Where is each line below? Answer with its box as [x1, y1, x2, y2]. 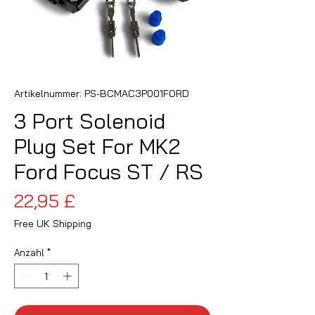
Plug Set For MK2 [14, 132, 180, 160]
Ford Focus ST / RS [14, 157, 203, 185]
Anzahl [14, 246, 44, 258]
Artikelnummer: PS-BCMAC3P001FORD [14, 86, 189, 100]
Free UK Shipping [14, 217, 91, 230]
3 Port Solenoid [14, 107, 165, 134]
